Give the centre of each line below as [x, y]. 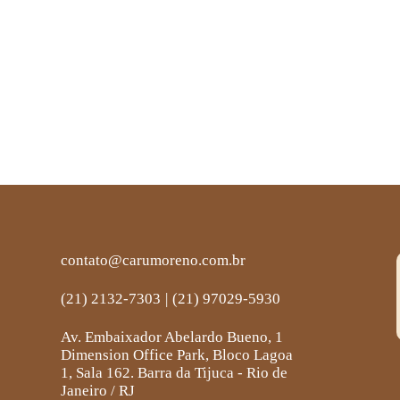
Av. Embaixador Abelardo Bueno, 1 [172, 337]
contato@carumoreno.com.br [154, 260]
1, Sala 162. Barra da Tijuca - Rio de [175, 373]
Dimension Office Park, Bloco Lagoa [177, 355]
